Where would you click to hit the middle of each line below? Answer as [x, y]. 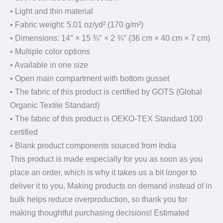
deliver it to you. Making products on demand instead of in [111, 186]
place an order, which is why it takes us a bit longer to [103, 173]
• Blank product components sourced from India [93, 146]
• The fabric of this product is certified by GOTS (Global [106, 92]
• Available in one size [49, 65]
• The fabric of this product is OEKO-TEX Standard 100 [106, 119]
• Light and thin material [52, 11]
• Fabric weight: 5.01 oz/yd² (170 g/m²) [77, 25]
